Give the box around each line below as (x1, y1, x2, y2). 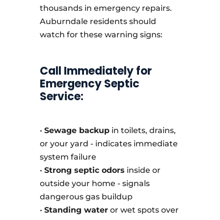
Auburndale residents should (39, 17, 156, 26)
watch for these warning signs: (39, 30, 163, 39)
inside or (124, 165, 161, 175)
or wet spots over (108, 205, 179, 215)
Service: (39, 89, 83, 104)
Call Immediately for (39, 63, 152, 79)
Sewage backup (44, 126, 110, 135)
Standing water (44, 205, 108, 215)
